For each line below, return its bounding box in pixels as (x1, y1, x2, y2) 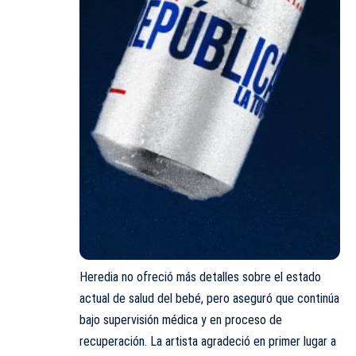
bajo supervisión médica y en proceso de (79, 311, 282, 327)
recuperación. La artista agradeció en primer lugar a (79, 333, 336, 349)
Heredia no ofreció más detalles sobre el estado (79, 269, 321, 284)
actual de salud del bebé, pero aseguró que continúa (79, 290, 339, 306)
